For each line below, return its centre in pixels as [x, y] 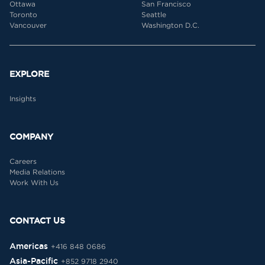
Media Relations [37, 172]
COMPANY [31, 137]
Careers [23, 161]
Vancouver [28, 25]
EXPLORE [29, 74]
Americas [29, 246]
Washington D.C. [170, 25]
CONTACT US [37, 221]
